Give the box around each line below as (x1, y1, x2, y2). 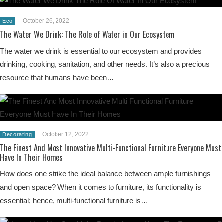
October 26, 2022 (22, 17, 69, 24)
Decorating (2, 131, 32, 137)
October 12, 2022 (42, 130, 89, 138)
